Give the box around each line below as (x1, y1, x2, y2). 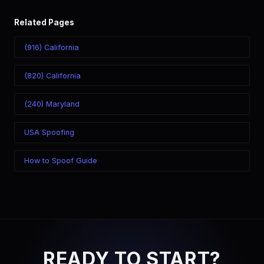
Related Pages (14, 18, 74, 27)
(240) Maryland (24, 99, 80, 108)
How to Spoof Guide (24, 156, 97, 166)
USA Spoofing (24, 128, 74, 137)
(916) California (24, 42, 79, 52)
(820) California (24, 71, 81, 80)
